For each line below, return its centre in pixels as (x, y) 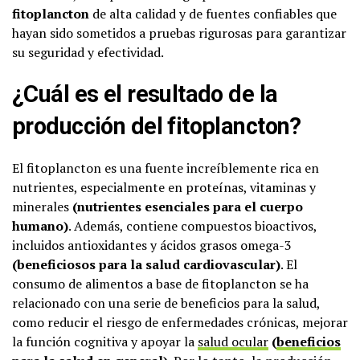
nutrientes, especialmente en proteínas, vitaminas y (164, 188)
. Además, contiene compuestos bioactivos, (192, 226)
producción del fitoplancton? (157, 127)
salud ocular (233, 342)
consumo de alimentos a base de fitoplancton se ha (160, 284)
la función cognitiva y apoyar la (105, 342)
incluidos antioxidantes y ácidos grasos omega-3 (152, 245)
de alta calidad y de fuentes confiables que (213, 14)
